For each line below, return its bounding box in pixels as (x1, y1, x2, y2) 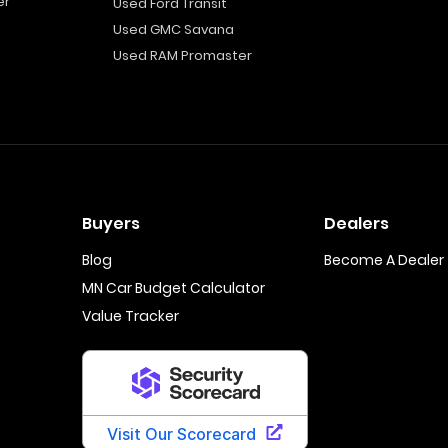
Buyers (82, 212, 140, 235)
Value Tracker (82, 306, 179, 326)
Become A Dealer (323, 250, 444, 270)
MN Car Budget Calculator (82, 278, 265, 298)
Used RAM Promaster (112, 46, 252, 65)
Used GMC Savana (112, 20, 234, 39)
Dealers (323, 212, 389, 235)
